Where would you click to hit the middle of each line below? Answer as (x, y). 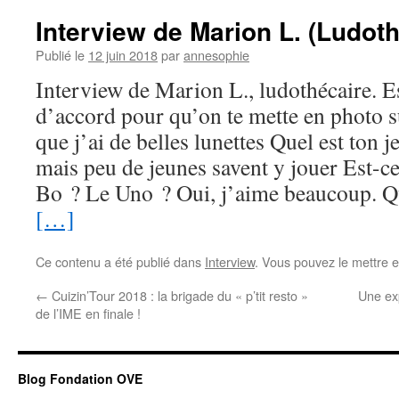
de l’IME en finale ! (88, 313)
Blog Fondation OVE (80, 379)
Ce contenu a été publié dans (120, 261)
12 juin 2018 (123, 55)
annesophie (216, 55)
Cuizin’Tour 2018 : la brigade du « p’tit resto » (178, 295)
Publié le (60, 55)
